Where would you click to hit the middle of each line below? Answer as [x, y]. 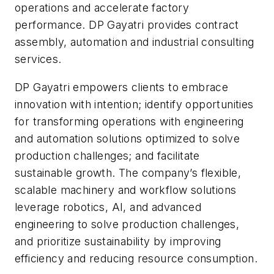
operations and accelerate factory [102, 8]
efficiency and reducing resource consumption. [136, 259]
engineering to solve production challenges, [127, 224]
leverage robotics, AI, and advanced [108, 207]
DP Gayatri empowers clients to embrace [122, 87]
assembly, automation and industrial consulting [135, 42]
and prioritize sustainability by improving [118, 242]
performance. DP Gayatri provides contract [127, 25]
